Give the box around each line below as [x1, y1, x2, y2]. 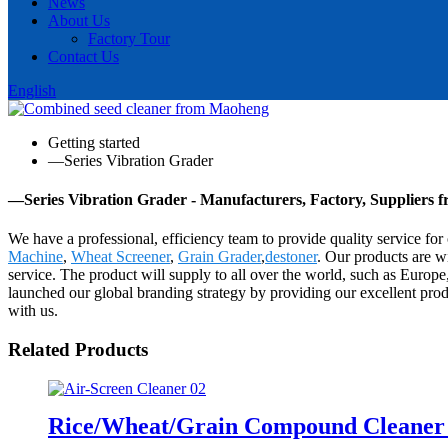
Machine [8, 248, 63, 266]
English [8, 81, 56, 99]
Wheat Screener [71, 248, 170, 266]
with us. [8, 302, 58, 320]
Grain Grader [178, 248, 261, 266]
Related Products [8, 338, 148, 360]
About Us [48, 11, 110, 29]
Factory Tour [88, 29, 170, 47]
